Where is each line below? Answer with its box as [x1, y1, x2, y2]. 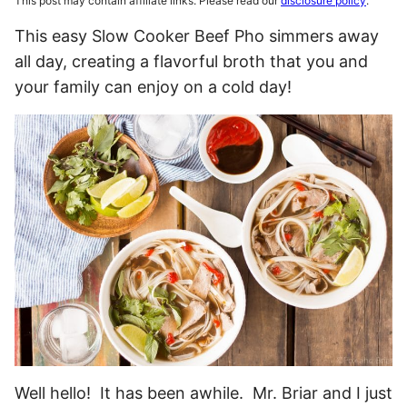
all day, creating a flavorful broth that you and [15, 52, 368, 71]
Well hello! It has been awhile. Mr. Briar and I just [15, 383, 392, 403]
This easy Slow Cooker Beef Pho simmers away [15, 26, 379, 45]
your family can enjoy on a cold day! [15, 77, 292, 96]
